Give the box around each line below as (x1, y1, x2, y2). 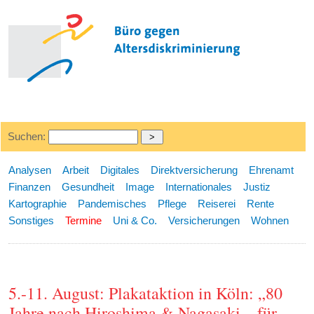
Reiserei (198, 198, 236, 210)
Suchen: (7, 130, 48, 142)
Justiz (243, 181, 271, 193)
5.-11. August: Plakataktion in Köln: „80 (8, 282, 283, 305)
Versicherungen (168, 214, 240, 226)
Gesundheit (62, 181, 115, 193)
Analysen (8, 164, 52, 176)
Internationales (165, 181, 233, 193)
